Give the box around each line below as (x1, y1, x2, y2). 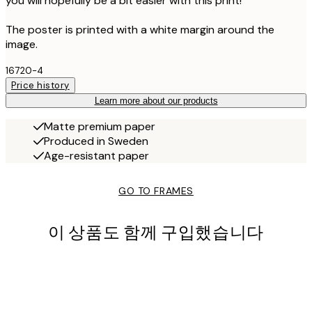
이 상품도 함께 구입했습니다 (48, 221, 264, 244)
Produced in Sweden (44, 133, 148, 148)
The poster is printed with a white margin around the (6, 22, 274, 37)
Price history (11, 79, 70, 91)
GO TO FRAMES (118, 184, 194, 197)
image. (6, 36, 38, 52)
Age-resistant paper (44, 148, 149, 163)
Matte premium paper (44, 118, 155, 134)
